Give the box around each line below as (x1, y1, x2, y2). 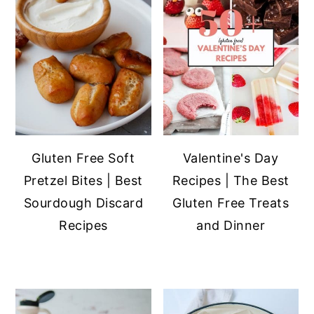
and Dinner (196, 217, 266, 233)
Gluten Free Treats (172, 195, 289, 210)
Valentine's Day (182, 150, 279, 165)
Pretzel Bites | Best (23, 172, 143, 188)
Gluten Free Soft (32, 150, 135, 165)
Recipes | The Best (172, 172, 289, 188)
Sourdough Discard (23, 195, 144, 210)
